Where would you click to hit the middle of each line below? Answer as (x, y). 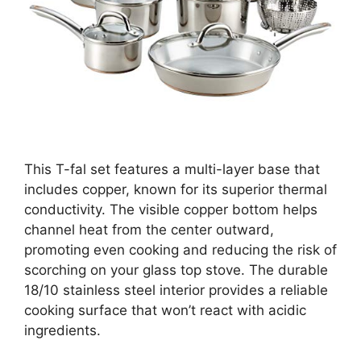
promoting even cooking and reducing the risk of (180, 250)
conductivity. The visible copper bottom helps (171, 210)
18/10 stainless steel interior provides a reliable (176, 290)
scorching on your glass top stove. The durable (176, 270)
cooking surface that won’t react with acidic (165, 311)
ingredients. (62, 331)
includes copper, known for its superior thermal (176, 190)
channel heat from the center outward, (149, 230)
